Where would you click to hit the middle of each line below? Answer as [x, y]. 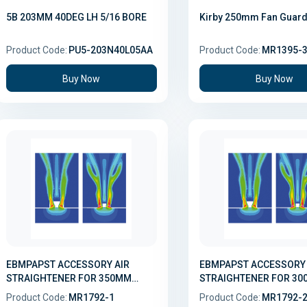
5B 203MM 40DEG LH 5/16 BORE [76, 17]
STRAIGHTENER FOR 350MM [69, 278]
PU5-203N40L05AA [111, 50]
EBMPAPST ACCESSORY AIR [60, 264]
